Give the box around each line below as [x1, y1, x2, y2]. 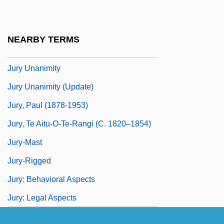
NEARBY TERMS [7, 34, 79, 45]
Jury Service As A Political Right [7, 8, 120, 17]
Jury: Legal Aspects [7, 193, 76, 202]
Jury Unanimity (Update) [7, 82, 93, 91]
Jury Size [7, 26, 40, 35]
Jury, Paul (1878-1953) [7, 100, 88, 109]
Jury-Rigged [7, 156, 51, 165]
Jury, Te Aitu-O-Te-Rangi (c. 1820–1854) [7, 119, 151, 128]
